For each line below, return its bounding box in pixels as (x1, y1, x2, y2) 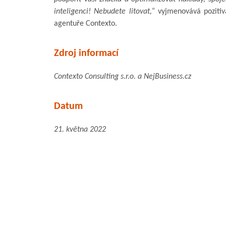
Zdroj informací (54, 48, 119, 59)
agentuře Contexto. (54, 19, 117, 28)
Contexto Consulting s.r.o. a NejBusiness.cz (54, 72, 191, 81)
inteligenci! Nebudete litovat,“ (54, 7, 155, 16)
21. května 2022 (54, 125, 106, 134)
